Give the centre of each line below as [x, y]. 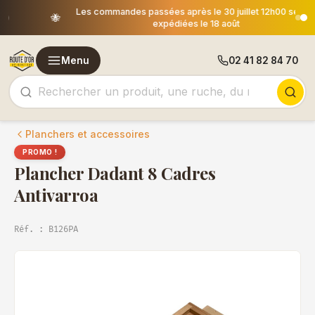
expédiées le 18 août [156, 24]
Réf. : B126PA [46, 230]
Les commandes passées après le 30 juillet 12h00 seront [156, 12]
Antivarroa [56, 195]
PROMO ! [40, 152]
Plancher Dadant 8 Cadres [115, 173]
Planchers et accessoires [88, 134]
